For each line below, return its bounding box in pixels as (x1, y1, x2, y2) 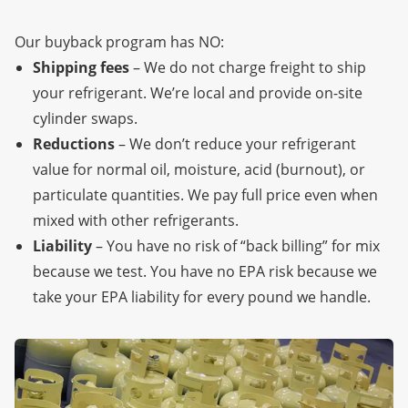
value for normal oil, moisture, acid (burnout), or (33, 158, 365, 179)
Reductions (33, 133, 115, 154)
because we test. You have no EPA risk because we (33, 260, 377, 281)
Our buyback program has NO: (15, 31, 224, 52)
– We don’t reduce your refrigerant (115, 133, 356, 154)
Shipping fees (33, 56, 129, 77)
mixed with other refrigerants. (33, 209, 239, 230)
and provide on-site (225, 82, 362, 103)
